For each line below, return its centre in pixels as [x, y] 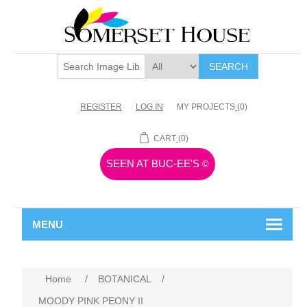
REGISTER [101, 107]
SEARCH [228, 66]
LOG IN [150, 107]
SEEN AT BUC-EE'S [154, 163]
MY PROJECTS [206, 107]
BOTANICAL [125, 279]
